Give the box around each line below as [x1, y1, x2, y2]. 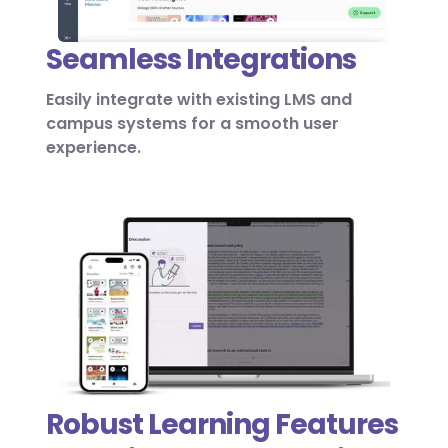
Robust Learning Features [46, 405, 398, 445]
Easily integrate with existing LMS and [46, 87, 352, 111]
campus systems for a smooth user [46, 111, 339, 135]
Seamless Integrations [46, 39, 356, 79]
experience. [46, 135, 141, 159]
